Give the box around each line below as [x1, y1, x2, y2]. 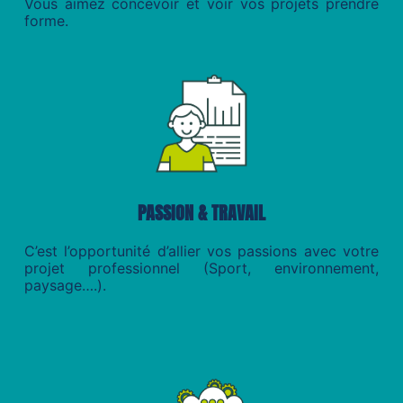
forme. [24, 12, 69, 31]
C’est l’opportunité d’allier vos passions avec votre [24, 242, 379, 261]
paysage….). [24, 276, 107, 295]
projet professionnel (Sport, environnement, [24, 259, 379, 278]
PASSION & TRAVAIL [138, 199, 265, 228]
